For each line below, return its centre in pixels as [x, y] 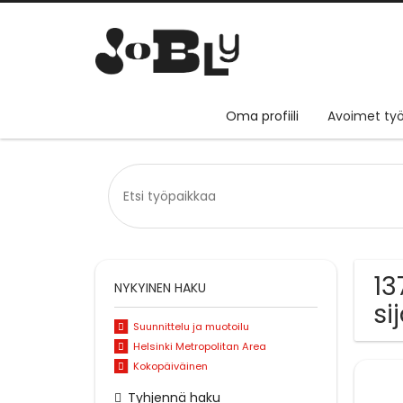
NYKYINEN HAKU [160, 288]
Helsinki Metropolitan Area [199, 347]
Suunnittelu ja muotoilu [191, 327]
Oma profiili [262, 116]
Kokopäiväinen [170, 366]
